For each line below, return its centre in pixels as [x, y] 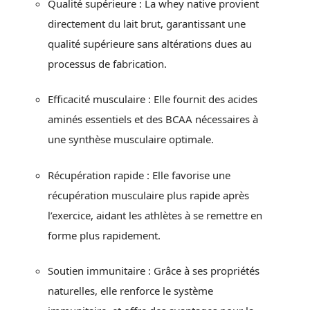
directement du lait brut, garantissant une [147, 23]
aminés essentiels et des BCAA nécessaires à [153, 119]
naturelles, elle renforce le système [130, 291]
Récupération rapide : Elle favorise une [139, 175]
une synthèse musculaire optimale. [131, 139]
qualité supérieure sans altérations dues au [150, 43]
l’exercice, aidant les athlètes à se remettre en [155, 215]
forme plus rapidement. [104, 235]
